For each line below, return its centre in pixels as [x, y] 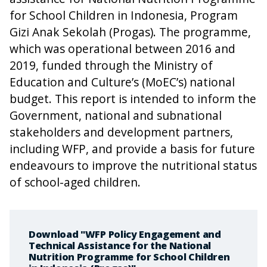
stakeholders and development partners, [121, 132]
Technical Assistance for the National [120, 246]
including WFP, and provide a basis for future [132, 149]
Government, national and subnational [116, 116]
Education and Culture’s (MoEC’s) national [122, 82]
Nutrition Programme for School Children [129, 257]
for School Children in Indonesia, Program [124, 15]
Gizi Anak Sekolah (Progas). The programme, [130, 32]
